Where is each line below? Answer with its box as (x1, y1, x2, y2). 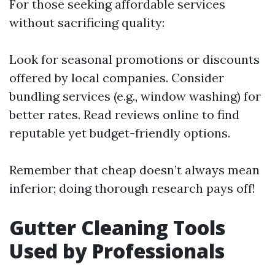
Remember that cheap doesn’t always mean (9, 162, 260, 177)
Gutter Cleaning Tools (9, 214, 225, 241)
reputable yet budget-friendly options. (9, 125, 230, 141)
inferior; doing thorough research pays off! (9, 180, 255, 196)
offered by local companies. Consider (9, 70, 224, 85)
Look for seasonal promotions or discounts (9, 52, 260, 67)
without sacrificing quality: (9, 15, 165, 30)
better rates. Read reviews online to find (9, 107, 239, 122)
